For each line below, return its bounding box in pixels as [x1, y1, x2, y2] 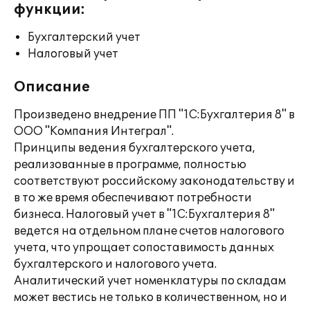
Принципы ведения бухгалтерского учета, [14, 141, 255, 155]
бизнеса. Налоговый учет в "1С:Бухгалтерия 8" [14, 208, 275, 221]
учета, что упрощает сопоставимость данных [14, 241, 274, 255]
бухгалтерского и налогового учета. [14, 257, 217, 271]
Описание [14, 79, 90, 95]
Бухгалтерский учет [28, 30, 140, 44]
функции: [14, 1, 85, 18]
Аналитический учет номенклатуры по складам [14, 274, 286, 288]
